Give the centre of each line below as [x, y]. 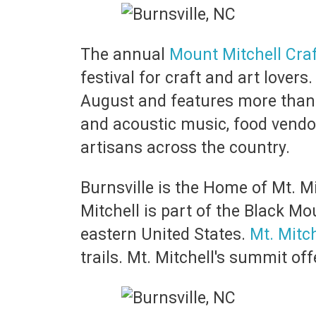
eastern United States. [165, 235]
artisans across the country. [187, 148]
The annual [125, 55]
